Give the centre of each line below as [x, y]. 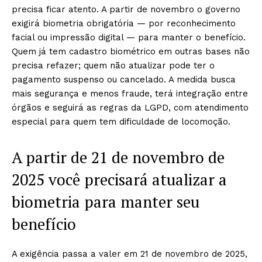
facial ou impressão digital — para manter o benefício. [129, 37]
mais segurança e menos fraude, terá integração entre [130, 94]
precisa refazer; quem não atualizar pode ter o [113, 65]
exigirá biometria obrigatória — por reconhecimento [124, 23]
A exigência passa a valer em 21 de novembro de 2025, [130, 254]
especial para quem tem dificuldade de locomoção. [121, 122]
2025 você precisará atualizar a [119, 180]
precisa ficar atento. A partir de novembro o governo [126, 9]
